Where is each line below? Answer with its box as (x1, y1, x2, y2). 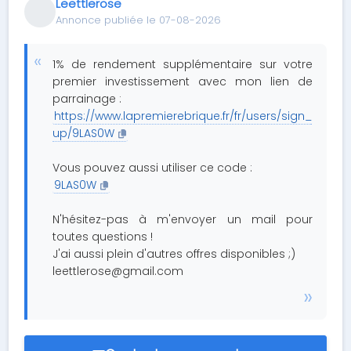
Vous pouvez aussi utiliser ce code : (52, 160, 253, 175)
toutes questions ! (52, 229, 154, 244)
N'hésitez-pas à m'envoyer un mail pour (52, 212, 313, 227)
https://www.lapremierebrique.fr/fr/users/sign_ (54, 108, 313, 124)
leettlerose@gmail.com (52, 263, 184, 279)
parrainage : (52, 91, 122, 107)
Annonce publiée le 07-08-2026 (56, 13, 222, 27)
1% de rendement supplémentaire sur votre (52, 56, 313, 72)
